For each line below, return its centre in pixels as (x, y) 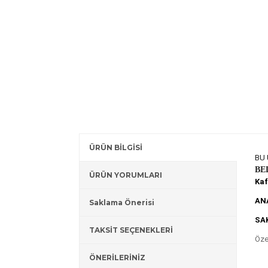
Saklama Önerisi (122, 202)
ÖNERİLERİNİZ (117, 258)
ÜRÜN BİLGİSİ (116, 147)
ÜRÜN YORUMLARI (126, 175)
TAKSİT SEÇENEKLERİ (131, 230)
